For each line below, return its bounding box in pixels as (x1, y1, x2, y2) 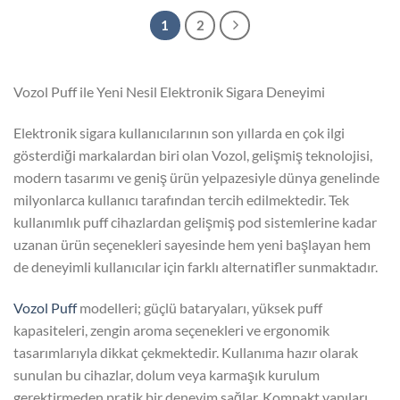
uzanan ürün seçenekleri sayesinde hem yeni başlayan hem (13, 236, 371, 254)
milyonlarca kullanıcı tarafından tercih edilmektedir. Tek (13, 191, 349, 209)
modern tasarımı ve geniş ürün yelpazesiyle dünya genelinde (13, 169, 379, 187)
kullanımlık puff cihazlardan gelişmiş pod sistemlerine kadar (13, 213, 377, 231)
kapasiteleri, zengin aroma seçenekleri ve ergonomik (13, 321, 329, 339)
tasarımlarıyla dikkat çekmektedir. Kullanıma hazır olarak (13, 344, 358, 362)
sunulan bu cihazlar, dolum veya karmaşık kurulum (13, 366, 320, 384)
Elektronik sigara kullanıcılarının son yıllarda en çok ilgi (13, 124, 345, 142)
